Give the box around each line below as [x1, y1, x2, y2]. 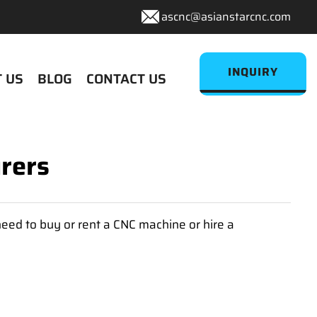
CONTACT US [86, 68, 166, 89]
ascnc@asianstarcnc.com [161, 8, 291, 25]
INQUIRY [228, 63, 278, 81]
